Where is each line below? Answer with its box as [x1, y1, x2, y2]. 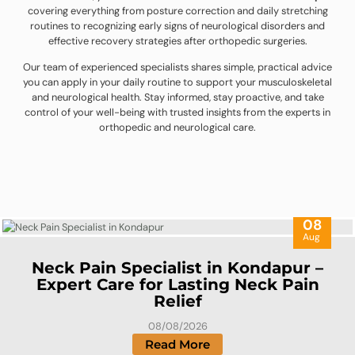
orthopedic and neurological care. [99, 120, 256, 135]
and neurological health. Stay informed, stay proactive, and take [31, 90, 324, 105]
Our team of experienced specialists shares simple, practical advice [23, 60, 332, 74]
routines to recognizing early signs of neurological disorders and [30, 18, 325, 32]
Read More [145, 337, 210, 353]
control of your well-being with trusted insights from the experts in [25, 105, 330, 120]
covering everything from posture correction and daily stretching [27, 3, 328, 17]
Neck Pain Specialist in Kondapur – [32, 258, 323, 278]
